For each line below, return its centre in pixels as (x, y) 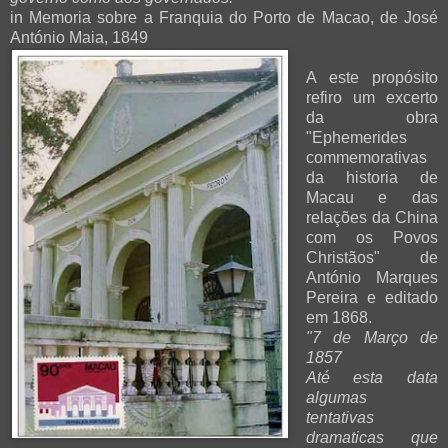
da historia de (371, 177)
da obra (371, 117)
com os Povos (371, 237)
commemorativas (366, 157)
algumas (336, 397)
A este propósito (371, 77)
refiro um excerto (371, 97)
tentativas (339, 417)
